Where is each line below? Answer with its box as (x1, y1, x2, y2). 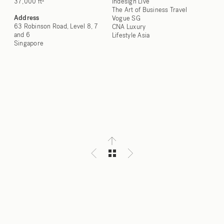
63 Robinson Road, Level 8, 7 (14, 22, 98, 30)
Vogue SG (112, 14, 140, 22)
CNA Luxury (112, 22, 146, 31)
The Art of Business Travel (112, 5, 187, 14)
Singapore (14, 39, 44, 47)
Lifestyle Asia (112, 31, 151, 39)
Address (14, 13, 39, 22)
